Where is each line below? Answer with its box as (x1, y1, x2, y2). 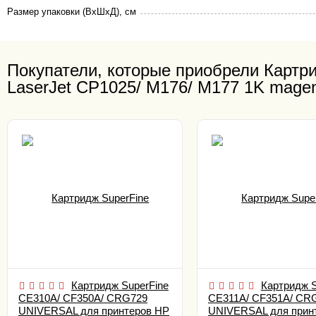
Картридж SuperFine (71, 279, 169, 291)
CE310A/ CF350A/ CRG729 (18, 292, 147, 304)
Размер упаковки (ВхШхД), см (7, 6, 136, 17)
